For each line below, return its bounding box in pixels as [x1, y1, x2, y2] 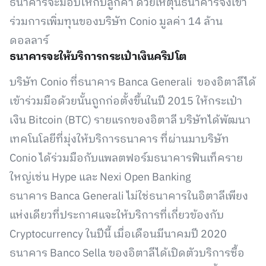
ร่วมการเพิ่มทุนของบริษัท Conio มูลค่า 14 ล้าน [9, 13, 223, 31]
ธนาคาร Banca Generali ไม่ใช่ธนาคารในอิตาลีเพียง [9, 188, 248, 205]
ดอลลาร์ [9, 32, 49, 50]
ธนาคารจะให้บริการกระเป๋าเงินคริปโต [9, 48, 187, 66]
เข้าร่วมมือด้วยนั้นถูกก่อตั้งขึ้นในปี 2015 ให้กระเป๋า [9, 93, 242, 110]
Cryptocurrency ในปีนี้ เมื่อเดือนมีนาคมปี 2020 [9, 226, 227, 243]
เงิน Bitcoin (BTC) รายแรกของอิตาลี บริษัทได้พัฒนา [9, 112, 251, 129]
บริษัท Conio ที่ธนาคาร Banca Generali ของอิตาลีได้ [9, 74, 256, 91]
